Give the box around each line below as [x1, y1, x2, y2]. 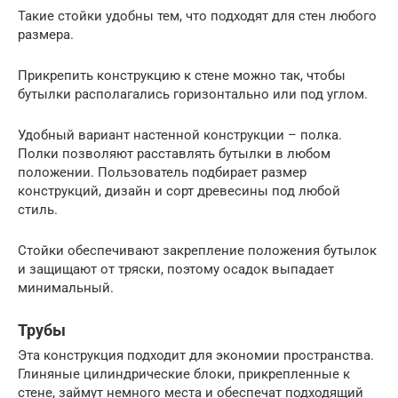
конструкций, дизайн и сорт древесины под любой [18, 182, 340, 199]
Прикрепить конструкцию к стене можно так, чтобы [18, 67, 346, 84]
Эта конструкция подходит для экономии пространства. [18, 346, 374, 363]
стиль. [18, 201, 58, 218]
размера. [18, 26, 74, 43]
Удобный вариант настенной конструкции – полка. [18, 126, 342, 143]
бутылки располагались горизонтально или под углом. [18, 85, 368, 102]
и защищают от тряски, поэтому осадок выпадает [18, 260, 334, 277]
